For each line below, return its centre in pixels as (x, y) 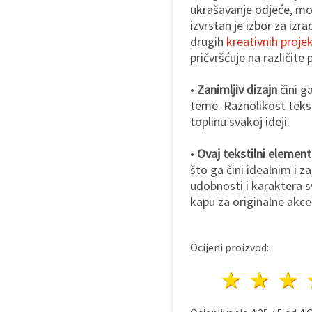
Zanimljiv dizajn (237, 89)
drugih (208, 41)
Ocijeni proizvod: (229, 247)
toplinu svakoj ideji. (240, 121)
